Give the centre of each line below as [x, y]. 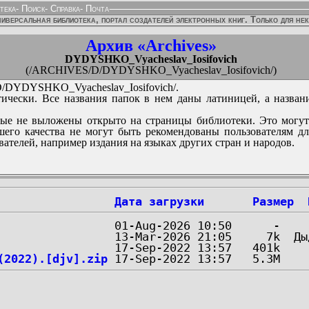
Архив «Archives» [151, 46]
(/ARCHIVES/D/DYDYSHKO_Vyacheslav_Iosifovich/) [151, 70]
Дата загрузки [159, 201]
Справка [64, 9]
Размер [273, 201]
